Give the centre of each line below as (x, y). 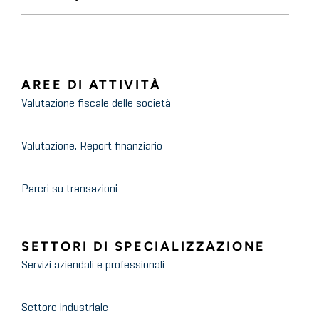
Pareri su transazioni (69, 190)
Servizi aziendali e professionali (93, 266)
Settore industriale (65, 309)
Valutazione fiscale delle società (96, 104)
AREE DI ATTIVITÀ (92, 85)
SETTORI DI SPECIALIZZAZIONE (143, 247)
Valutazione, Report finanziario (92, 147)
